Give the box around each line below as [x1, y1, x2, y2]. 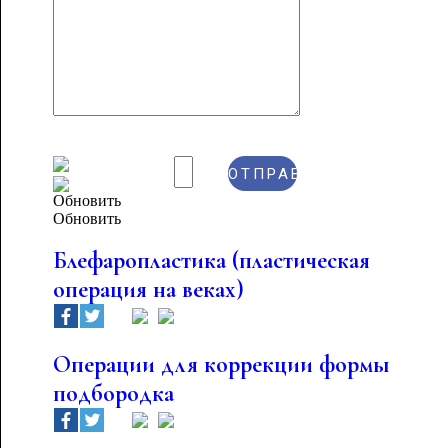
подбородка [52, 379, 174, 408]
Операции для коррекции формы [52, 350, 390, 379]
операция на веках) [52, 275, 244, 304]
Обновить [52, 210, 121, 227]
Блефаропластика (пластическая [52, 246, 370, 275]
